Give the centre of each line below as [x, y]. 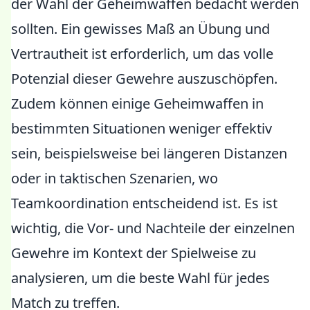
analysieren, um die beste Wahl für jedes [140, 278]
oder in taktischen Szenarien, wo [115, 178]
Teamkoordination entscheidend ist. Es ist [144, 203]
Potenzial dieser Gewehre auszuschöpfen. [144, 79]
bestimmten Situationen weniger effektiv [142, 128]
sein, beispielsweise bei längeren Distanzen [149, 153]
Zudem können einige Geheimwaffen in [137, 103]
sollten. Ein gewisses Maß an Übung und [140, 29]
